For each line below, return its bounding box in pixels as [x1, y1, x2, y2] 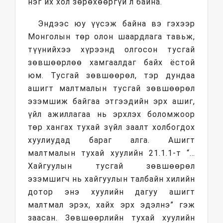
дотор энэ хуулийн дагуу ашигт [28, 187, 195, 197]
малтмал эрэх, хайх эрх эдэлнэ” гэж [28, 200, 195, 210]
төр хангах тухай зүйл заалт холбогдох [28, 122, 195, 132]
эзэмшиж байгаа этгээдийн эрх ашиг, [28, 97, 195, 107]
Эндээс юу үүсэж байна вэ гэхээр [38, 19, 195, 29]
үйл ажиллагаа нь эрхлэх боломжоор [28, 110, 195, 119]
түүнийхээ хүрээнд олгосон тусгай [28, 45, 195, 55]
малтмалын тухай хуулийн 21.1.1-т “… [28, 148, 195, 158]
